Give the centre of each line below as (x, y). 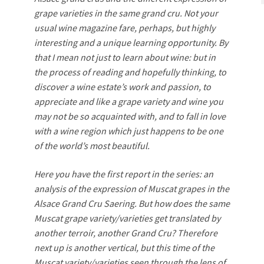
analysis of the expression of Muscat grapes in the (132, 189)
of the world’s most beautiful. (92, 146)
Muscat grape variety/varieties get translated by (127, 218)
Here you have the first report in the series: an (124, 174)
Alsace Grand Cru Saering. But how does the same (132, 203)
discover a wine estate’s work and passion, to (123, 87)
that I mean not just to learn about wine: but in (125, 57)
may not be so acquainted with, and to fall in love (130, 116)
